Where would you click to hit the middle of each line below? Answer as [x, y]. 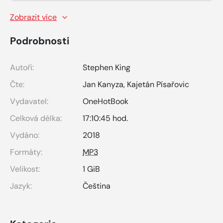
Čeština [97, 186]
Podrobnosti [40, 41]
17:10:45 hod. [105, 118]
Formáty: [26, 152]
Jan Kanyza [103, 84]
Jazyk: [21, 186]
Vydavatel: [29, 101]
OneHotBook [106, 101]
